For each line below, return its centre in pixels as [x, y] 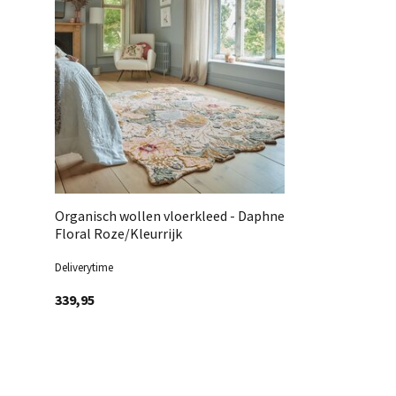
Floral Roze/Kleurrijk [118, 233]
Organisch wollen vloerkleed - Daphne [170, 216]
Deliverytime [84, 267]
